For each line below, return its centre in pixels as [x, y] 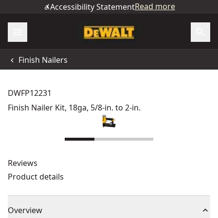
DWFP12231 [30, 93]
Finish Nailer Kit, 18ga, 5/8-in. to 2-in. [74, 108]
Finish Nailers [43, 60]
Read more [155, 6]
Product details [36, 177]
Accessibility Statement [92, 7]
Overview [25, 210]
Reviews [23, 163]
